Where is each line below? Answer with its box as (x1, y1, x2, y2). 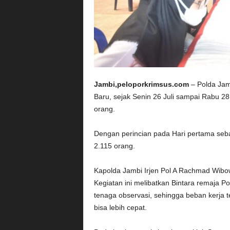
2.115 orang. (93, 142, 135, 150)
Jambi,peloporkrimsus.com (93, 80, 189, 89)
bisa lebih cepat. (93, 203, 147, 212)
